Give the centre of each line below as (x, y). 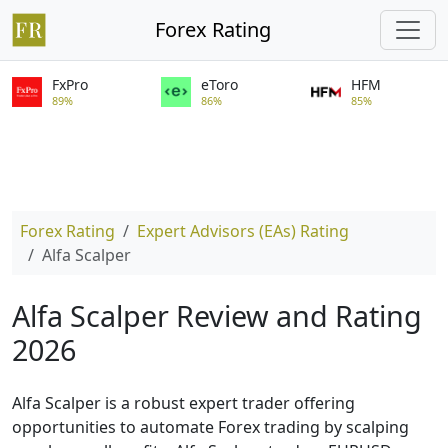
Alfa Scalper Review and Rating (217, 315)
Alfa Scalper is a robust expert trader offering (183, 403)
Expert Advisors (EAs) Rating (243, 231)
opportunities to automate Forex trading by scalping (210, 427)
